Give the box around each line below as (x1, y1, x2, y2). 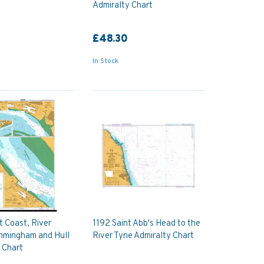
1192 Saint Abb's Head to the (92, 217, 200, 229)
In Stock (92, 57, 118, 67)
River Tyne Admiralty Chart (92, 230, 194, 242)
